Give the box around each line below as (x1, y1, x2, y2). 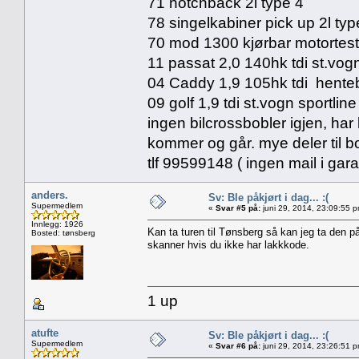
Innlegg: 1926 (31, 219, 83, 228)
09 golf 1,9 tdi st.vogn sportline (147, 94, 357, 111)
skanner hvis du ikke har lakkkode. (147, 238, 309, 251)
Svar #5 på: (216, 203, 260, 212)
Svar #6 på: (216, 341, 260, 350)
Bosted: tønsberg (31, 228, 95, 237)
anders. (31, 188, 68, 201)
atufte (31, 326, 58, 339)
